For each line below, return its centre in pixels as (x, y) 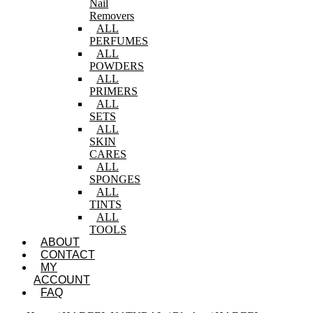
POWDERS (117, 66)
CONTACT (68, 255)
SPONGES (115, 179)
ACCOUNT (62, 280)
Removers (112, 16)
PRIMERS (114, 91)
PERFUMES (119, 41)
